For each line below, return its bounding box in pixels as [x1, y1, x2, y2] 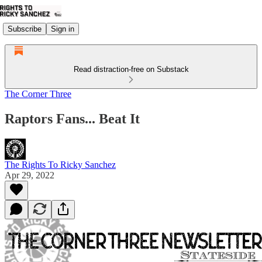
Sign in [51, 24, 74, 33]
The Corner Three [5, 89, 71, 99]
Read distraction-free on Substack [73, 65, 189, 74]
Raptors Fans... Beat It [5, 111, 140, 126]
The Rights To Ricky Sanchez [5, 159, 116, 170]
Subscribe [8, 24, 42, 33]
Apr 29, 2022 [5, 170, 54, 180]
